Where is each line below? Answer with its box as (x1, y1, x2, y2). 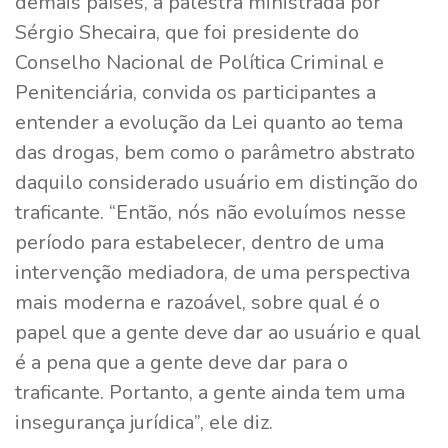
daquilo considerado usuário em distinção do (15, 168, 418, 196)
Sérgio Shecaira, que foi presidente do (15, 18, 359, 46)
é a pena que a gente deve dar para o (15, 348, 348, 376)
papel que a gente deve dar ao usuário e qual (15, 318, 421, 346)
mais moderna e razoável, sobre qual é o (15, 288, 380, 316)
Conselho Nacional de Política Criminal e (15, 48, 384, 76)
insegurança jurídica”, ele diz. (15, 408, 273, 436)
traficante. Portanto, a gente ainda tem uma (15, 378, 405, 406)
